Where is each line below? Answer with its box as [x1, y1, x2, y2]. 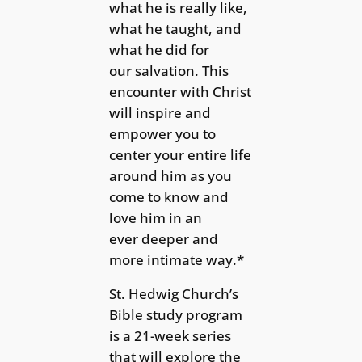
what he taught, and [109, 19, 242, 38]
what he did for [109, 40, 210, 59]
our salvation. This [109, 61, 229, 80]
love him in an [109, 208, 203, 227]
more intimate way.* [109, 250, 245, 269]
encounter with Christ [109, 82, 252, 101]
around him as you [109, 166, 233, 185]
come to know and [109, 187, 229, 206]
